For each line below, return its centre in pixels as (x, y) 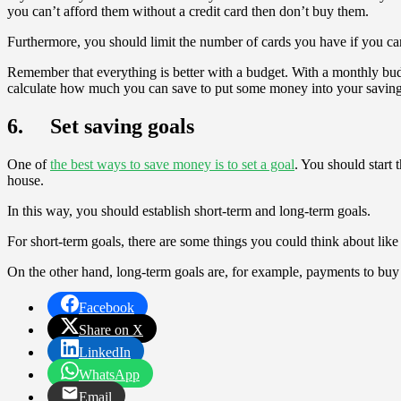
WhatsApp (109, 374)
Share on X (111, 329)
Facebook (107, 307)
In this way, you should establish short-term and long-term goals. (189, 210)
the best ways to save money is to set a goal (172, 164)
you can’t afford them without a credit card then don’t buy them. (188, 11)
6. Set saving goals (101, 126)
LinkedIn (105, 352)
